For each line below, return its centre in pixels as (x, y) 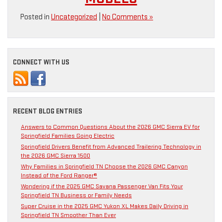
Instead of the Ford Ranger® (59, 176)
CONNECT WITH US (41, 62)
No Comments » (128, 17)
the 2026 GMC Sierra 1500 (55, 156)
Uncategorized (74, 17)
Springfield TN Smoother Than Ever (68, 215)
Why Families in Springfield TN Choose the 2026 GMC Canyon (104, 167)
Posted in (36, 17)
